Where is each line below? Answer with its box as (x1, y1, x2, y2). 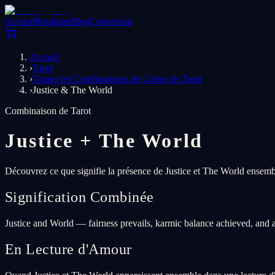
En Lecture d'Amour (5, 241, 132, 257)
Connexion (90, 16, 133, 26)
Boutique (35, 16, 71, 26)
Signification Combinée (5, 188, 154, 205)
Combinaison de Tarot (5, 106, 91, 116)
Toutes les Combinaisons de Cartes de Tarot (33, 74, 202, 84)
